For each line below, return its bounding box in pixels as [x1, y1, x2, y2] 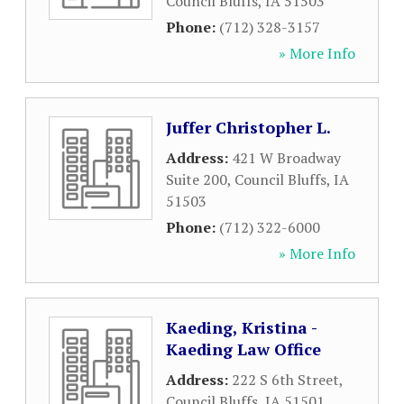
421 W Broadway [232, 148, 341, 168]
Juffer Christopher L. [166, 116, 331, 138]
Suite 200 [166, 170, 227, 189]
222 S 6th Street [232, 370, 339, 390]
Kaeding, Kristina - [166, 317, 317, 338]
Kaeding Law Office [166, 338, 321, 360]
